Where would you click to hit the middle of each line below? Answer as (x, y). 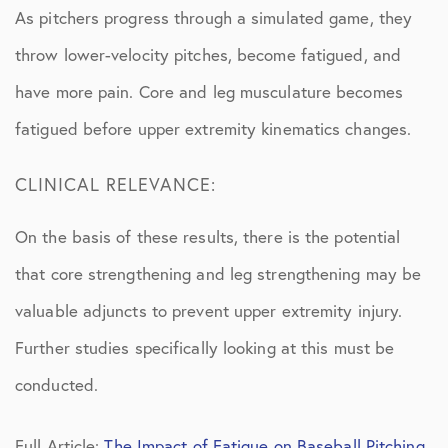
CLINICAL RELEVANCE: (115, 184)
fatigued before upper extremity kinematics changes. (213, 128)
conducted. (56, 384)
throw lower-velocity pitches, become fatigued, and (208, 54)
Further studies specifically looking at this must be (205, 347)
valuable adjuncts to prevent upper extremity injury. (209, 310)
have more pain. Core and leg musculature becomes (209, 91)
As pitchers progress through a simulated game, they (214, 17)
